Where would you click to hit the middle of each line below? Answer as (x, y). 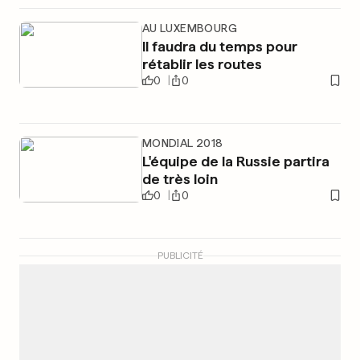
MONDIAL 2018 (182, 143)
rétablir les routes (202, 64)
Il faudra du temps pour (219, 46)
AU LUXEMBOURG (189, 28)
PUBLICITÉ (180, 256)
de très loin (180, 179)
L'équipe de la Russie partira (235, 161)
